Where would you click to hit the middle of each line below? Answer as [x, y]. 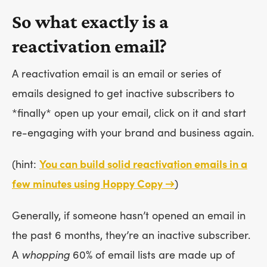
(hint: [26, 164]
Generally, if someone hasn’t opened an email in [129, 216]
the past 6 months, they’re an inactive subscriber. [131, 235]
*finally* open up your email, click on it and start [129, 113]
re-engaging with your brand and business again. [133, 133]
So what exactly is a [90, 21]
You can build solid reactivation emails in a [143, 164]
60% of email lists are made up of [152, 255]
